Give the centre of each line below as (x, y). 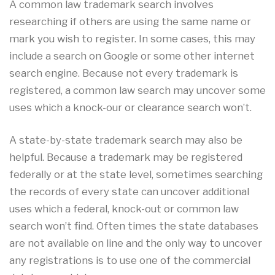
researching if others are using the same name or (130, 21)
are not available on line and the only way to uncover (136, 243)
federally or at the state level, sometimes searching (136, 174)
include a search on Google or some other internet (132, 56)
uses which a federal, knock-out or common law (124, 208)
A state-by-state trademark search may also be (126, 140)
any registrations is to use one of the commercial (130, 260)
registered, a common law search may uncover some (137, 90)
